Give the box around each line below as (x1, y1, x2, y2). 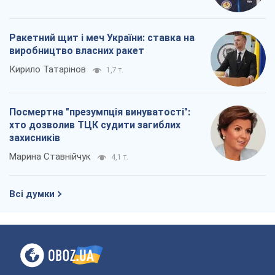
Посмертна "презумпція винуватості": (9, 106, 190, 118)
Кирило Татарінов (9, 64, 86, 76)
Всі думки (9, 188, 55, 200)
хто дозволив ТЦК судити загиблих (9, 119, 180, 131)
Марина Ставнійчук (9, 151, 91, 163)
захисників (9, 132, 60, 144)
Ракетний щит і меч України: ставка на (9, 32, 195, 44)
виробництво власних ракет (9, 45, 144, 57)
